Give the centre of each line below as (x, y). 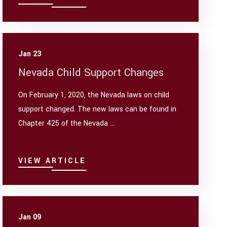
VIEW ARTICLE (52, 161)
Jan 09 (30, 217)
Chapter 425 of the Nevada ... (67, 124)
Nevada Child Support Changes (91, 72)
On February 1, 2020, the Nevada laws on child (94, 95)
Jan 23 (30, 54)
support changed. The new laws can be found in (98, 109)
